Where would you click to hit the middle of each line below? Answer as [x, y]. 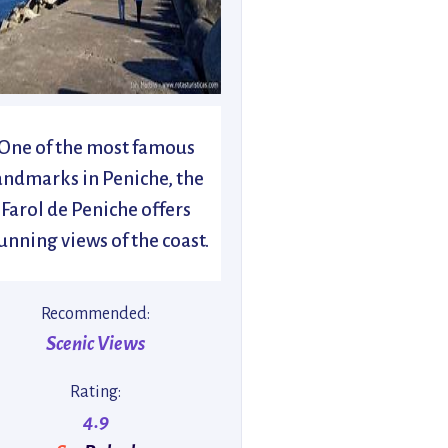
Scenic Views [96, 343]
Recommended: [96, 314]
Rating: [96, 392]
